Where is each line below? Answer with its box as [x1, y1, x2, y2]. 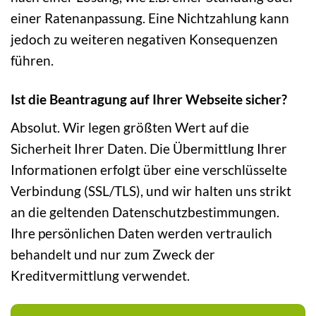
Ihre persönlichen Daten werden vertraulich [11, 224, 272, 241]
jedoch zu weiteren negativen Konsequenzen [11, 31, 278, 48]
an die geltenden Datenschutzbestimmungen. [11, 203, 279, 220]
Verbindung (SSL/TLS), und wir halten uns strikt [11, 182, 291, 199]
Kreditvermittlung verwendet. [11, 267, 190, 284]
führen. [11, 52, 54, 69]
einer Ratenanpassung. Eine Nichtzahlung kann [11, 10, 289, 27]
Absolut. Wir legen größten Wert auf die [11, 119, 249, 135]
